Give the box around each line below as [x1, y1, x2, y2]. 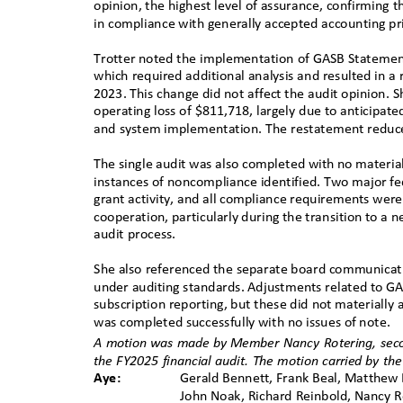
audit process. [94, 228, 184, 243]
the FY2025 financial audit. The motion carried [94, 354, 363, 369]
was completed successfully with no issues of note [94, 315, 387, 330]
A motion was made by [94, 336, 228, 352]
